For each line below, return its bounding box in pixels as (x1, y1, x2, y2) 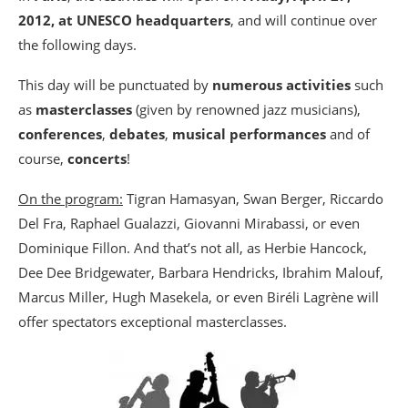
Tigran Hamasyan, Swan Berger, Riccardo (123, 189, 383, 208)
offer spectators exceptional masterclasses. (18, 311, 287, 331)
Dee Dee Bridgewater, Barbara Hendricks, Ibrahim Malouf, (18, 262, 383, 281)
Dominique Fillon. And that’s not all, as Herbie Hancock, (18, 238, 367, 257)
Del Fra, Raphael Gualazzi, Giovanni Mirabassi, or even (18, 213, 360, 232)
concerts (67, 148, 127, 168)
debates (109, 124, 165, 143)
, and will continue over (230, 10, 377, 29)
